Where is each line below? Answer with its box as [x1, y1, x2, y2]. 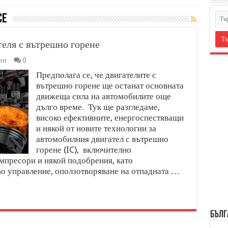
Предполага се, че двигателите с [36, 70, 156, 80]
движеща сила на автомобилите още [36, 91, 171, 101]
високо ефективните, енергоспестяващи [36, 112, 184, 123]
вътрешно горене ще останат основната [36, 80, 184, 91]
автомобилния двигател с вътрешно [36, 134, 168, 144]
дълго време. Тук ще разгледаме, [36, 102, 160, 112]
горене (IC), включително [36, 145, 131, 155]
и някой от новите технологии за [36, 123, 156, 133]
